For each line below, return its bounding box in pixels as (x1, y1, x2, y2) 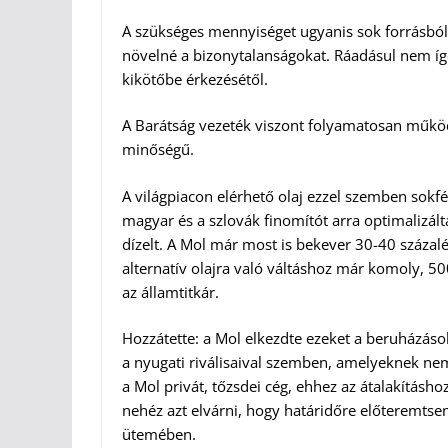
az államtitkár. (122, 281, 219, 302)
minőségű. (122, 139, 194, 160)
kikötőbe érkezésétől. (122, 68, 268, 89)
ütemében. (122, 424, 196, 445)
